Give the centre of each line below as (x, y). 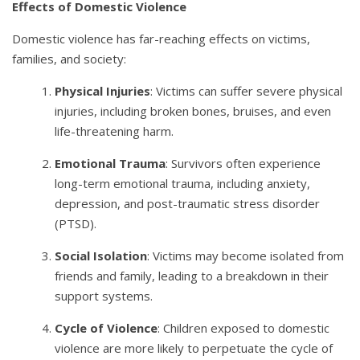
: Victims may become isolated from (246, 256)
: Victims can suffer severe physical (247, 91)
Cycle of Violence (106, 328)
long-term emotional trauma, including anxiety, (183, 184)
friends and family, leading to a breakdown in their (192, 276)
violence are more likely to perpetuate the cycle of (194, 348)
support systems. (104, 296)
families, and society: (69, 59)
